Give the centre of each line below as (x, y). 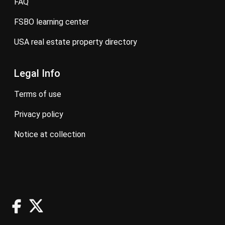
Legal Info (37, 73)
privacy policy (41, 114)
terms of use (40, 94)
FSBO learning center (54, 22)
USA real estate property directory (78, 42)
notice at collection (52, 134)
